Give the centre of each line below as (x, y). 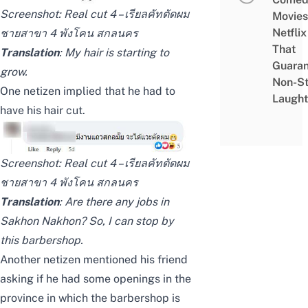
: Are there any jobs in (114, 202)
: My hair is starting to (114, 53)
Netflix (289, 33)
